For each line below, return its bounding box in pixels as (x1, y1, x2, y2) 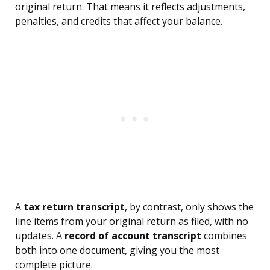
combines (201, 229, 247, 243)
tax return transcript (24, 200, 125, 214)
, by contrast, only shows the (125, 200, 254, 214)
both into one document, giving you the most (15, 243, 219, 257)
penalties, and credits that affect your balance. (15, 14, 222, 28)
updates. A (15, 229, 64, 243)
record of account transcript (64, 229, 201, 243)
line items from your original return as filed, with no (15, 215, 248, 228)
